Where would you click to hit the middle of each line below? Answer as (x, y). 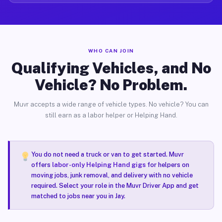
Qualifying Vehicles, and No (111, 68)
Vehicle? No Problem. (111, 85)
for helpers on (167, 165)
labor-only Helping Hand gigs (99, 165)
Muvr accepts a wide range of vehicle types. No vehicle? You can (111, 104)
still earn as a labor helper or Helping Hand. (111, 115)
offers (41, 165)
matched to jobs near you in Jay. (78, 196)
